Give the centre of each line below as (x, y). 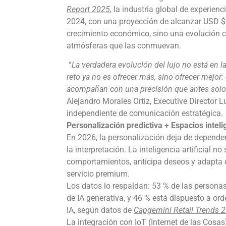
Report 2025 (88, 9)
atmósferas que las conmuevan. (124, 45)
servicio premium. (98, 174)
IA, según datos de (100, 210)
